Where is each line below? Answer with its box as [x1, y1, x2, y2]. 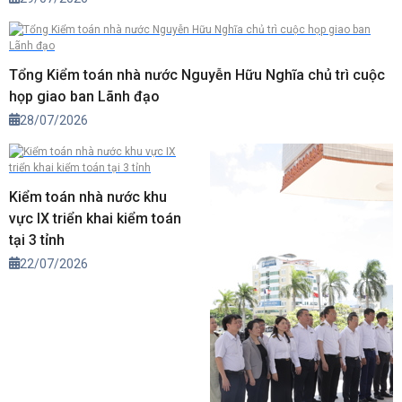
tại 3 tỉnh [9, 232, 65, 249]
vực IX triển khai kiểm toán [9, 210, 181, 228]
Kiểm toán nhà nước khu [9, 188, 167, 206]
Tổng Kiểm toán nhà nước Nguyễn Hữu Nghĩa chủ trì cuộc [9, 66, 385, 84]
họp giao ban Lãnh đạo [9, 88, 160, 106]
